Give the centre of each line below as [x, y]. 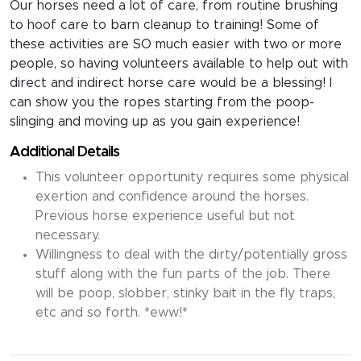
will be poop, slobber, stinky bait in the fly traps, [185, 293]
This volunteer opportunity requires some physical [192, 177]
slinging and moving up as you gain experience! [155, 122]
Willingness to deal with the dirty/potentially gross [191, 255]
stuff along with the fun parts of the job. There [183, 274]
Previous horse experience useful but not [165, 216]
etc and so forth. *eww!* [112, 313]
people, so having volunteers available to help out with [179, 64]
